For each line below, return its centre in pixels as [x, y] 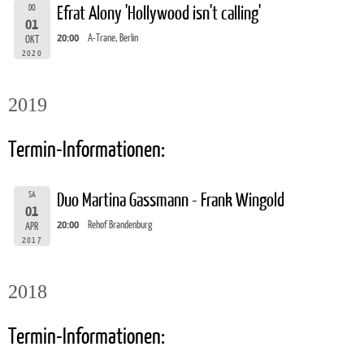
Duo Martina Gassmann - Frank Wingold [171, 200]
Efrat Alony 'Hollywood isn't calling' [159, 13]
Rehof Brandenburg [121, 224]
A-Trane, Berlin [113, 37]
